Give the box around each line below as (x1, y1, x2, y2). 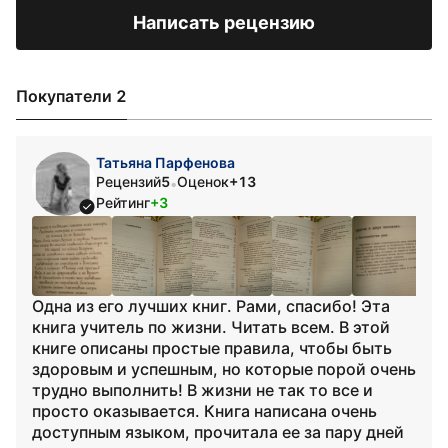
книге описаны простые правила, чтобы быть (32, 338, 392, 358)
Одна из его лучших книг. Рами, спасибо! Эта (32, 296, 390, 316)
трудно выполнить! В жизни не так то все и (32, 380, 373, 400)
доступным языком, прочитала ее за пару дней (32, 422, 404, 442)
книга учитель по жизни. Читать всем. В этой (32, 317, 390, 337)
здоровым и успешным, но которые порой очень (32, 359, 416, 379)
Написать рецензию (133, 12, 315, 33)
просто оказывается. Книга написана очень (32, 401, 377, 421)
